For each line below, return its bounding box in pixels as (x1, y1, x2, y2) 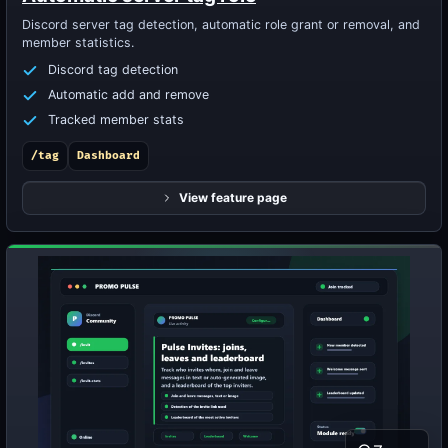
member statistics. (22, 35, 134, 50)
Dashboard (77, 149, 140, 162)
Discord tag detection (48, 62, 178, 77)
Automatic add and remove (48, 87, 209, 102)
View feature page (179, 190, 287, 205)
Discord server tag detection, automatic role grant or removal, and (22, 17, 420, 32)
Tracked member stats (48, 112, 184, 127)
